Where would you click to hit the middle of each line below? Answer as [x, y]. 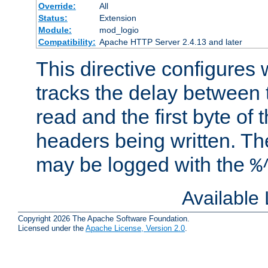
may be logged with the [143, 165]
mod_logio [119, 30]
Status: [53, 18]
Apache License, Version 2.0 [135, 228]
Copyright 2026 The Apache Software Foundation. [104, 218]
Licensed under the [52, 228]
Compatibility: [67, 42]
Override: [57, 6]
